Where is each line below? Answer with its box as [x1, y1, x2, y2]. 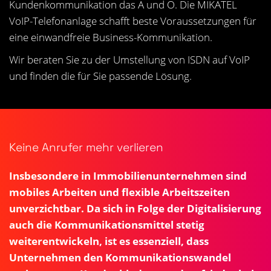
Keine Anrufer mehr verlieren [9, 139, 163, 155]
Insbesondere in [9, 168, 93, 183]
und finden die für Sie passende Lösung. [9, 69, 192, 83]
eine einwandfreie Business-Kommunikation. [9, 30, 212, 44]
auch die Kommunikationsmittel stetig [9, 217, 204, 232]
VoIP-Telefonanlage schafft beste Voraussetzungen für [9, 13, 256, 28]
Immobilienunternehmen [93, 168, 223, 183]
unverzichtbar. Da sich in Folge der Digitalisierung [9, 201, 261, 215]
